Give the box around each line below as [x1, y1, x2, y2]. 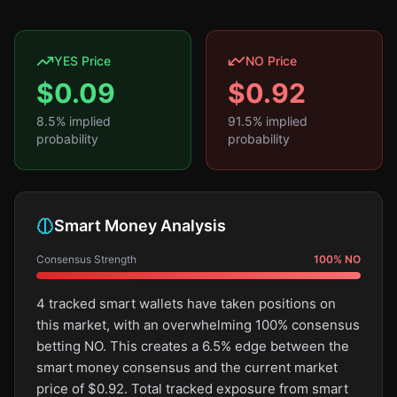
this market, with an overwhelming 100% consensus [36, 316, 360, 333]
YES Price [54, 53, 111, 68]
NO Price [245, 53, 297, 68]
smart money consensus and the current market [36, 359, 338, 376]
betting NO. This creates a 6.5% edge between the [36, 338, 349, 354]
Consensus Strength [36, 253, 136, 266]
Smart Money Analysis [54, 216, 226, 235]
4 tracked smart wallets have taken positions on [36, 295, 336, 312]
